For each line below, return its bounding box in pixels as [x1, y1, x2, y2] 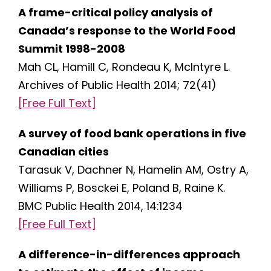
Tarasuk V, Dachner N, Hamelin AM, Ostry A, [18, 162, 249, 178]
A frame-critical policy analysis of [18, 5, 213, 21]
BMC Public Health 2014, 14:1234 [18, 198, 183, 214]
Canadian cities [18, 144, 109, 160]
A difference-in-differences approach [18, 247, 240, 263]
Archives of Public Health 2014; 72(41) [18, 77, 217, 93]
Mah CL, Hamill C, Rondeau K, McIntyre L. [18, 59, 230, 75]
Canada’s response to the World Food [18, 23, 235, 39]
